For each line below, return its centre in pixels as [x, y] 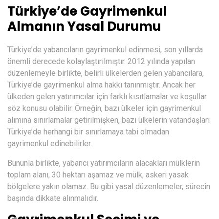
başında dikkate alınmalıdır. [53, 198]
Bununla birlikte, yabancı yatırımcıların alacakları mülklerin [104, 163]
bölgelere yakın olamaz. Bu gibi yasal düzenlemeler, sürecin [109, 186]
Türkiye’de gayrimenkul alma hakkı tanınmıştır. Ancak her [101, 85]
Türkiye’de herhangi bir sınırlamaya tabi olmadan [88, 131]
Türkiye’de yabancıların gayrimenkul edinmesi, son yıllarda [105, 49]
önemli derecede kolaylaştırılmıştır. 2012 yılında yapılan [101, 61]
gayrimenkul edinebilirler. [50, 143]
